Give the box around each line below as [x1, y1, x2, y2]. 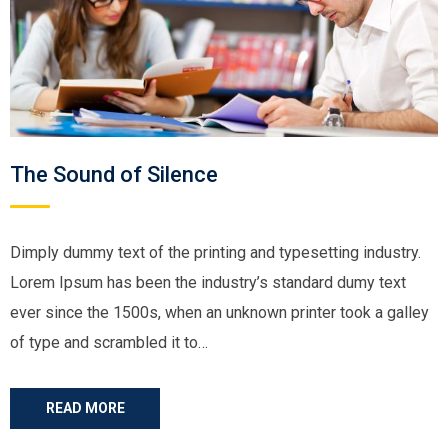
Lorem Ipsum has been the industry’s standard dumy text [10, 273, 406, 292]
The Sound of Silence [10, 162, 218, 187]
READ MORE [45, 400, 125, 416]
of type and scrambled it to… [10, 333, 208, 352]
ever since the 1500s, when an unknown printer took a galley [10, 303, 429, 322]
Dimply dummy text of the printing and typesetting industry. [10, 243, 421, 262]
